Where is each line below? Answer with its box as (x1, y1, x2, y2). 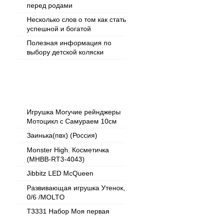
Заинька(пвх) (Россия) (27, 131, 97, 139)
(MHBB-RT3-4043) (27, 155, 85, 163)
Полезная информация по (27, 39, 111, 47)
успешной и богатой (27, 25, 91, 32)
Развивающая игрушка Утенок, (27, 184, 125, 192)
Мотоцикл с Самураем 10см (27, 117, 117, 125)
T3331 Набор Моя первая (27, 207, 109, 215)
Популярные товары (19, 84, 105, 96)
